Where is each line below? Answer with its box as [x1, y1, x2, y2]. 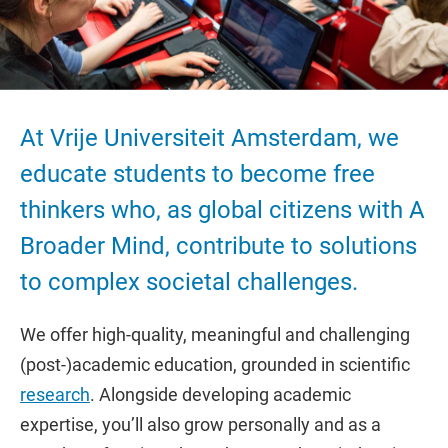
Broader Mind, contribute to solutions [20, 232, 417, 260]
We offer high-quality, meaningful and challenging [20, 324, 410, 345]
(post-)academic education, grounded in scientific [20, 354, 410, 375]
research [20, 384, 90, 405]
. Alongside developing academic [90, 384, 351, 405]
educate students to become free [20, 160, 375, 188]
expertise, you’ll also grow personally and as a [20, 414, 381, 435]
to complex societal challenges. [20, 268, 358, 296]
